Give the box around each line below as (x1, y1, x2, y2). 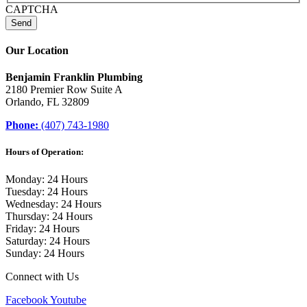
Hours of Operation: (5, 147, 84, 158)
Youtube (50, 293, 86, 306)
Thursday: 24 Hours (5, 210, 93, 222)
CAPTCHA (5, 3, 58, 15)
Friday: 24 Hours (5, 222, 79, 234)
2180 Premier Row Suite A (5, 84, 125, 96)
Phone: (5, 119, 38, 132)
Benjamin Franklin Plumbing (5, 71, 143, 84)
